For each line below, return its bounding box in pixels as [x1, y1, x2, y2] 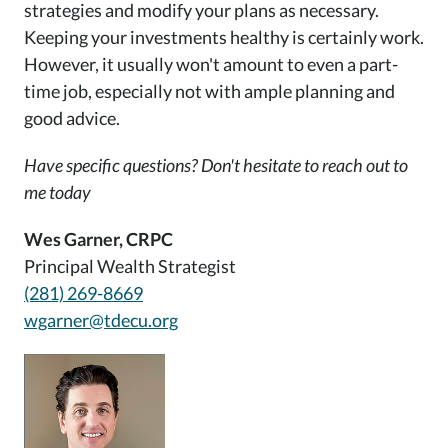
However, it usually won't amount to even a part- [24, 53, 398, 76]
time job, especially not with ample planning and [24, 80, 395, 103]
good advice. [24, 107, 120, 130]
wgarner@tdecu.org [24, 309, 178, 332]
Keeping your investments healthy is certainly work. [24, 26, 424, 49]
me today [24, 181, 91, 204]
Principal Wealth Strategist [24, 255, 236, 278]
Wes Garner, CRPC [24, 228, 173, 251]
